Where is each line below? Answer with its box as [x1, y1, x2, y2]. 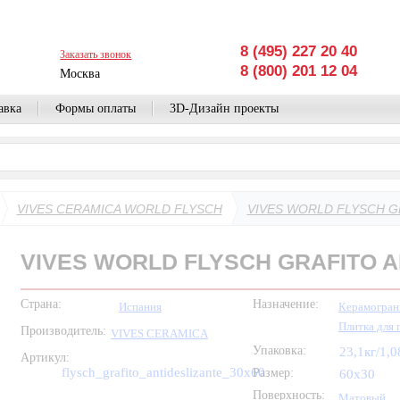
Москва [60, 67, 101, 80]
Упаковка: [252, 344, 306, 357]
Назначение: [252, 297, 319, 311]
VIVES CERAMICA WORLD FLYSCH [16, 201, 222, 216]
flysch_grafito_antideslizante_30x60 [61, 365, 265, 379]
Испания [118, 300, 162, 313]
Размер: [252, 366, 294, 379]
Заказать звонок [60, 48, 132, 61]
